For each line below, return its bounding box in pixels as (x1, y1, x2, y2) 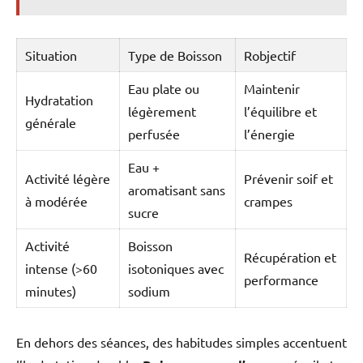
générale (24, 113, 76, 130)
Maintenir (243, 79, 300, 96)
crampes (243, 192, 293, 209)
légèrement (127, 102, 196, 119)
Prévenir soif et (243, 169, 333, 186)
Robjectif (243, 46, 296, 63)
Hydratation (24, 91, 93, 108)
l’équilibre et (243, 102, 317, 119)
